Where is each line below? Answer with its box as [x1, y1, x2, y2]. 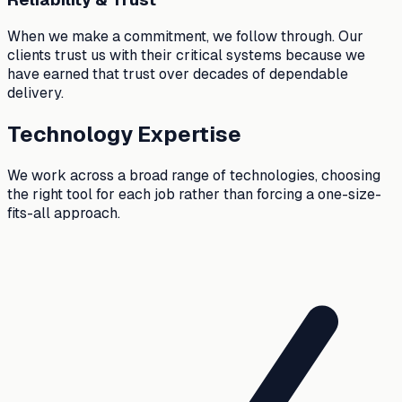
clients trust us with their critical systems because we [7, 46, 365, 66]
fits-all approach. [7, 204, 120, 223]
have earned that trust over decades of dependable [7, 65, 348, 84]
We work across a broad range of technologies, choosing [7, 166, 380, 186]
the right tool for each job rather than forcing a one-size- [7, 185, 381, 205]
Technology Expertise [7, 120, 241, 149]
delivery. [7, 83, 64, 103]
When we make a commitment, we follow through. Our [7, 27, 363, 47]
